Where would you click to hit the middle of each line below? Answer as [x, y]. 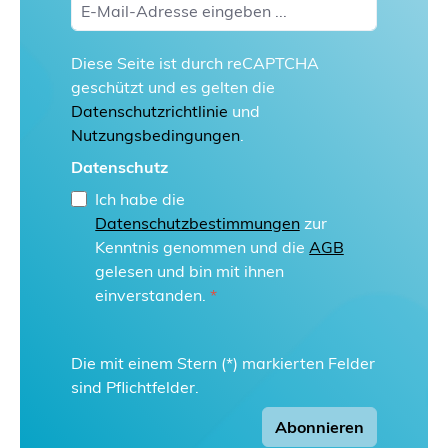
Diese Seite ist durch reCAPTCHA [195, 63]
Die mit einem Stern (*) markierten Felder [223, 363]
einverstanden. [152, 295]
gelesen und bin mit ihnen [189, 271]
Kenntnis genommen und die [202, 247]
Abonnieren [319, 427]
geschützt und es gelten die [173, 87]
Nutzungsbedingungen [155, 135]
